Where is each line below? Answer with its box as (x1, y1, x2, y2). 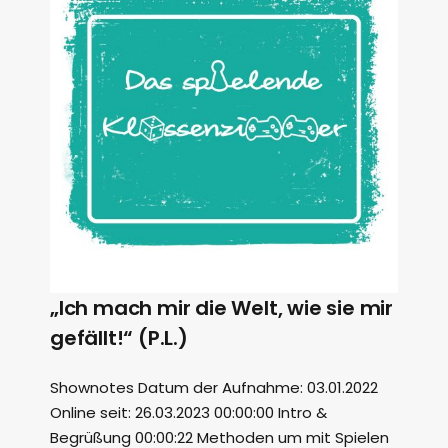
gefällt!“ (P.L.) (50, 324, 188, 352)
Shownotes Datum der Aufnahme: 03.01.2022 (50, 377, 378, 398)
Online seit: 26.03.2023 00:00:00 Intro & (50, 402, 327, 423)
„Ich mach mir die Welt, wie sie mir (50, 294, 393, 322)
